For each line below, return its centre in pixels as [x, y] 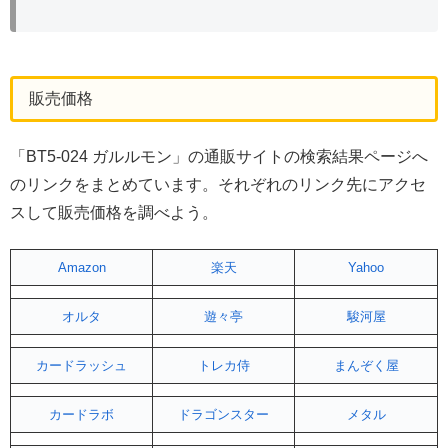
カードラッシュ [81, 365]
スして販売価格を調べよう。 [114, 212]
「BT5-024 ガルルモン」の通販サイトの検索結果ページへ [219, 156]
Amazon [81, 267]
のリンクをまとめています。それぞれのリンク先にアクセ [218, 184]
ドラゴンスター [223, 414]
